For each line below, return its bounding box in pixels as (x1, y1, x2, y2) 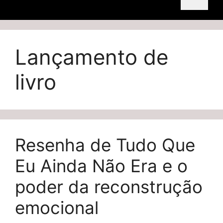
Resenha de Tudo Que (15, 134, 195, 155)
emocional (15, 197, 99, 218)
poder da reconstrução (15, 176, 203, 197)
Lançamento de (15, 44, 168, 70)
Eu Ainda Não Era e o (15, 155, 188, 176)
